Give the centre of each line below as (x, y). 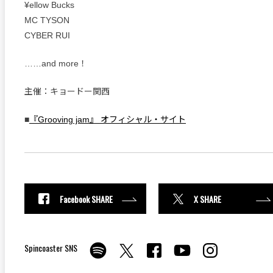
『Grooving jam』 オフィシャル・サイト (108, 119)
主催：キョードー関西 (67, 91)
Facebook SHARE (86, 199)
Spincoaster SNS (51, 248)
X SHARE (207, 199)
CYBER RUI (47, 35)
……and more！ (56, 63)
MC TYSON (47, 20)
